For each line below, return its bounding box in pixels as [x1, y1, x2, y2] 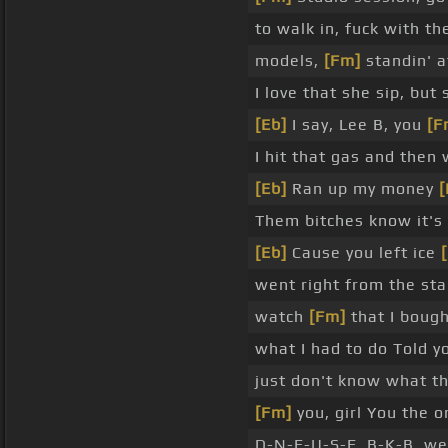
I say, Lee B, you [287, 115, 427, 135]
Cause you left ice [287, 243, 441, 263]
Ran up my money [287, 179, 439, 199]
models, [255, 51, 324, 71]
